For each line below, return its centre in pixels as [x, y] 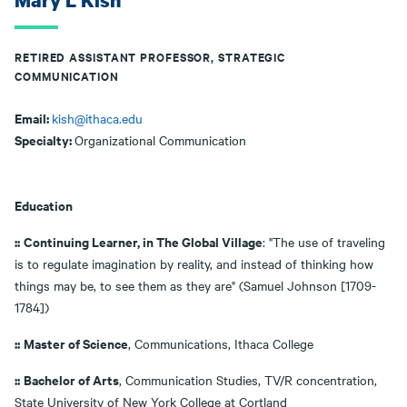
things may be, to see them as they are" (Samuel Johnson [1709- [195, 285]
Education [45, 205]
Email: [33, 118]
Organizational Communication [160, 140]
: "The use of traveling [324, 242]
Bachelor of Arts [71, 379]
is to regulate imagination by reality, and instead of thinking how [194, 263]
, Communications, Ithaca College [221, 343]
